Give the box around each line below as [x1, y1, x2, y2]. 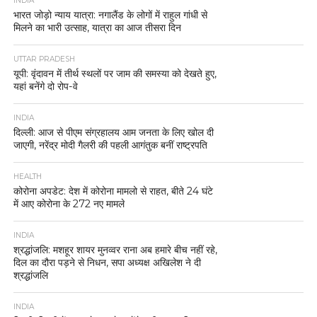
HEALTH [13, 171, 42, 181]
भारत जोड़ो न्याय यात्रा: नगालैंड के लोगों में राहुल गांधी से [13, 8, 207, 21]
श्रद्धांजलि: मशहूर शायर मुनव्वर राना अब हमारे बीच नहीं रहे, [13, 243, 217, 256]
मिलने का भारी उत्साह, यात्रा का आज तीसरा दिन [13, 21, 181, 34]
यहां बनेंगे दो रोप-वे [13, 79, 78, 93]
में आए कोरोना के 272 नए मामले [13, 197, 125, 210]
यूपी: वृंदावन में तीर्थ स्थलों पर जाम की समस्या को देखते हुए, [13, 67, 217, 80]
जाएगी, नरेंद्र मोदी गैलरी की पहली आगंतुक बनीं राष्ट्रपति [13, 138, 207, 151]
